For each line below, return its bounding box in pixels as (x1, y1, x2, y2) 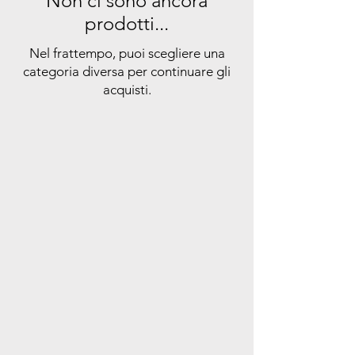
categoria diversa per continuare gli (23, 63, 231, 79)
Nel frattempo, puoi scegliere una (29, 45, 225, 61)
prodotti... (85, 12, 169, 35)
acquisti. (102, 82, 151, 97)
